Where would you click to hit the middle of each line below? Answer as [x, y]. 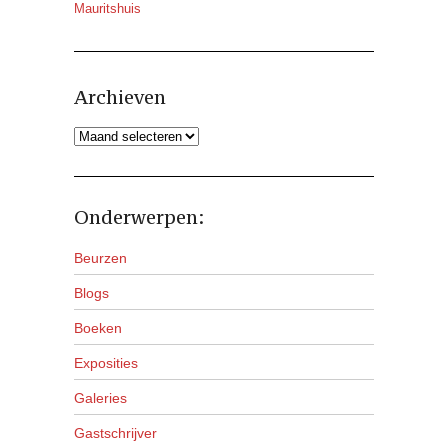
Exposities [106, 363]
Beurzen [100, 258]
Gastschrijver [115, 433]
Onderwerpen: [139, 217]
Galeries [100, 398]
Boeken [98, 328]
